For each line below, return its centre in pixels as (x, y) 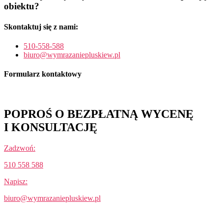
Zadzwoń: (20, 148)
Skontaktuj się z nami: (41, 27)
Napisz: (16, 182)
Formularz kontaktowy (43, 74)
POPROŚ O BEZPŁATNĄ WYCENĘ (99, 114)
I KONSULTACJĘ (51, 127)
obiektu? (22, 6)
